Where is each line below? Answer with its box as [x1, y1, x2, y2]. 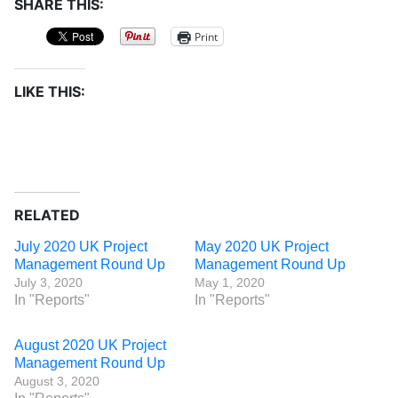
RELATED [14, 206, 80, 225]
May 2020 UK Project [195, 239, 329, 255]
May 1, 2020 [195, 275, 265, 291]
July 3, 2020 [14, 275, 83, 291]
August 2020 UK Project [14, 338, 166, 354]
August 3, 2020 [14, 374, 99, 389]
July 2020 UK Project [14, 239, 147, 255]
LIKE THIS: [14, 83, 85, 101]
